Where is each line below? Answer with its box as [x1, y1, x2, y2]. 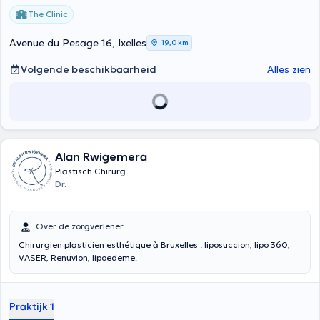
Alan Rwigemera [55, 149, 147, 164]
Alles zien [267, 63, 311, 76]
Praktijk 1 [9, 300, 54, 313]
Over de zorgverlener [36, 221, 124, 231]
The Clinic [28, 9, 68, 19]
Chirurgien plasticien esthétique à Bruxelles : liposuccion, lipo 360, [19, 239, 290, 250]
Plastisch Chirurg [55, 166, 126, 176]
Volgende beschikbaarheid [21, 63, 156, 76]
